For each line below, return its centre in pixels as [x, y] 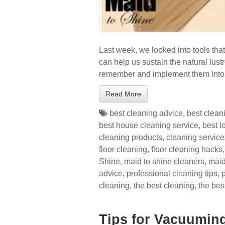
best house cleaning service [149, 125]
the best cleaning [164, 186]
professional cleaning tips [172, 174]
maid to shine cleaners [164, 161]
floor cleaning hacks [187, 149]
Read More [123, 94]
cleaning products [131, 137]
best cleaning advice [146, 113]
